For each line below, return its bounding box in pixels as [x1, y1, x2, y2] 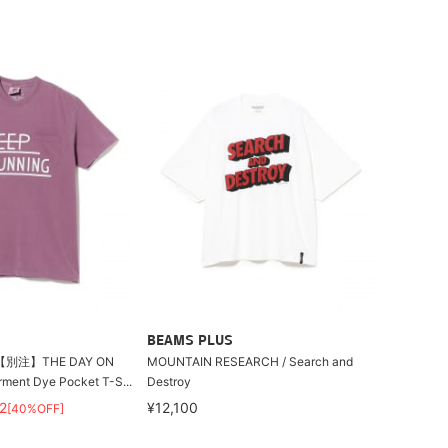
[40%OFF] [6, 401, 64, 416]
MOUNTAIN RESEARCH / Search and [147, 354, 354, 369]
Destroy [147, 374, 192, 389]
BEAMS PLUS [147, 334, 234, 349]
